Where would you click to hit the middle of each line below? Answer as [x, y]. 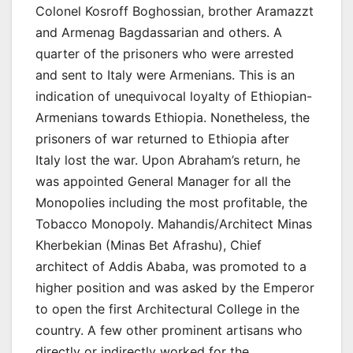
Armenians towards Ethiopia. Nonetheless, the [173, 117]
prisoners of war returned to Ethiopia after [162, 138]
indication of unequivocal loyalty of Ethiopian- [174, 96]
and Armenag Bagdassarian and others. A [159, 32]
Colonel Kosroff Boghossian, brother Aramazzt [175, 11]
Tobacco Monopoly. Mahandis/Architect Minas [174, 223]
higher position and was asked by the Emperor [175, 287]
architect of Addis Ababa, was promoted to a [171, 266]
